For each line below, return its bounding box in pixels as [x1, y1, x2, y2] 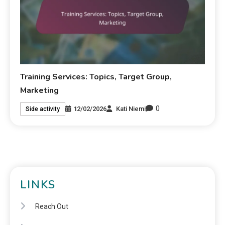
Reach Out [35, 202, 68, 211]
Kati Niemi [116, 104, 146, 113]
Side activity [26, 105, 60, 113]
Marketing [20, 85, 59, 96]
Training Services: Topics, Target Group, [20, 71, 172, 83]
